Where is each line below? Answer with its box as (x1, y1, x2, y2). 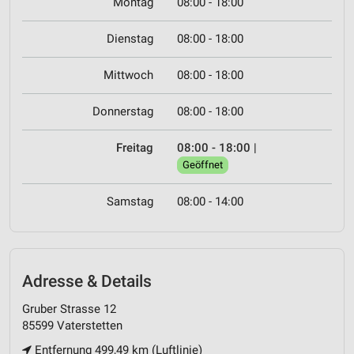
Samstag (107, 194, 153, 209)
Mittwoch (104, 68, 153, 83)
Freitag (116, 141, 153, 156)
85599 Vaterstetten (22, 318, 122, 333)
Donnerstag (92, 104, 153, 119)
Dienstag (107, 32, 153, 47)
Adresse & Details (22, 272, 152, 292)
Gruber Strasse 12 (22, 301, 116, 316)
